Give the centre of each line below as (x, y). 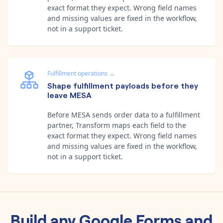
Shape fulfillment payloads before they (123, 85)
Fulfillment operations (77, 73)
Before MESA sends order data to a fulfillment (124, 114)
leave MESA (69, 94)
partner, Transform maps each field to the (117, 125)
